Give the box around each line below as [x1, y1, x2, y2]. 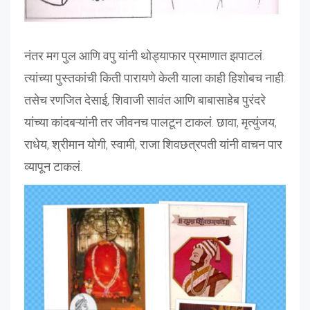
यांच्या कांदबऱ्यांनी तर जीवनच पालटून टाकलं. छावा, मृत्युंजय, [24, 115, 277, 130]
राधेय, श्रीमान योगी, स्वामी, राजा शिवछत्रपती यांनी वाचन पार [24, 137, 282, 152]
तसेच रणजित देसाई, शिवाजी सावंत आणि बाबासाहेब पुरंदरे [24, 93, 266, 108]
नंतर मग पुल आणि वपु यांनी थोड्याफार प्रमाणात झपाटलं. [24, 48, 264, 64]
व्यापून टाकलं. [24, 159, 82, 174]
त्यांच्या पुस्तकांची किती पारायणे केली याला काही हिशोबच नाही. [24, 71, 286, 86]
